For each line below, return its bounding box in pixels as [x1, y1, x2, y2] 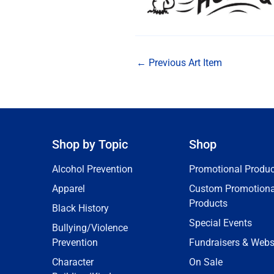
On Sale [189, 256, 223, 268]
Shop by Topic [52, 137, 128, 152]
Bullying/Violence [52, 222, 128, 234]
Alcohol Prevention [52, 163, 133, 176]
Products [189, 198, 228, 210]
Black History [52, 202, 109, 215]
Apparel [52, 183, 85, 195]
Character [52, 256, 94, 268]
